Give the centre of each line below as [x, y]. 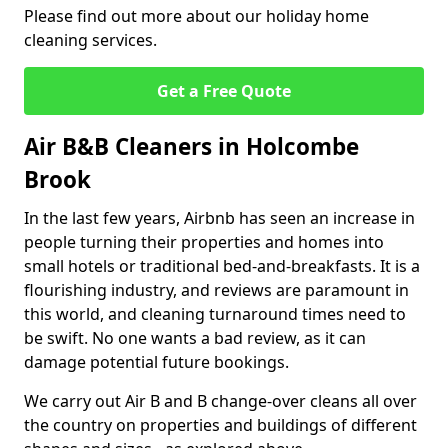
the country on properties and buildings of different [220, 425]
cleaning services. [90, 40]
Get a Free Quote [224, 91]
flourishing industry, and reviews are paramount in [216, 290]
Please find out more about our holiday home [196, 16]
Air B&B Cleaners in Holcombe [191, 146]
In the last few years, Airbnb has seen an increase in [219, 218]
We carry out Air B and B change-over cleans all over [220, 401]
